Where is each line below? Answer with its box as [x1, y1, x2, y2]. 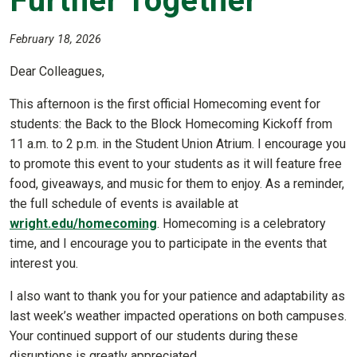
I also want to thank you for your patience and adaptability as [10, 288, 345, 304]
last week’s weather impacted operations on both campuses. [10, 308, 347, 324]
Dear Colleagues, [10, 64, 104, 80]
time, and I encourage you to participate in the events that [10, 236, 327, 252]
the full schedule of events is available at [10, 196, 238, 212]
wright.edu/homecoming [10, 216, 157, 232]
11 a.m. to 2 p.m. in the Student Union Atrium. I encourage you [10, 136, 346, 152]
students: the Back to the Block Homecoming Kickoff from [10, 116, 332, 132]
